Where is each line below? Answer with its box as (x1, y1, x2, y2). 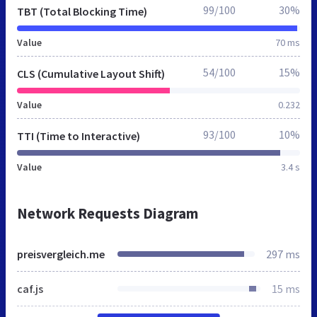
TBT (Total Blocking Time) (17, 4, 147, 18)
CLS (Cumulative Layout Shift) (17, 66, 165, 81)
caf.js (17, 281, 43, 296)
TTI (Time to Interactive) (17, 128, 140, 143)
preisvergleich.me (17, 246, 105, 261)
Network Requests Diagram (17, 203, 198, 223)
